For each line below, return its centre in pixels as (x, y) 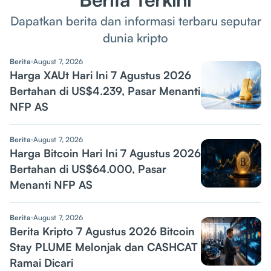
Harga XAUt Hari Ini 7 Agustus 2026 (100, 75)
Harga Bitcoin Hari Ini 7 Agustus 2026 (105, 153)
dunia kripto (135, 38)
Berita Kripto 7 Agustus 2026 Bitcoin (102, 231)
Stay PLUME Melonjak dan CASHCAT (104, 247)
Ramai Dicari (41, 263)
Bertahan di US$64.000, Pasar (88, 169)
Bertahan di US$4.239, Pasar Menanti (105, 91)
